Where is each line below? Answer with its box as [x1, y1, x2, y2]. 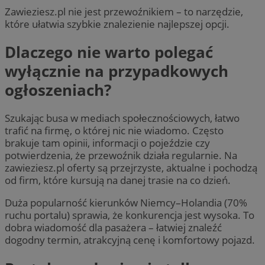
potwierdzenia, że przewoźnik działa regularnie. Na [5, 148, 237, 163]
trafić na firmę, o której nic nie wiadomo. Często [5, 124, 224, 138]
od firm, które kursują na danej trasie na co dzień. [5, 173, 231, 188]
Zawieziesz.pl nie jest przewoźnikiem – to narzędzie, [5, 4, 243, 18]
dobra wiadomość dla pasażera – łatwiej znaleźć [5, 221, 222, 235]
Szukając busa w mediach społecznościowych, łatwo [5, 111, 240, 125]
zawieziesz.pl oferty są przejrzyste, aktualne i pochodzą [5, 161, 257, 175]
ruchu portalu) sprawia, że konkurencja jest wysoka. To [5, 208, 254, 222]
